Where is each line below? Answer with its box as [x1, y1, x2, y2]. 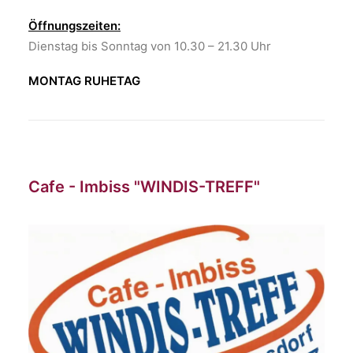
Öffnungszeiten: [28, 18, 121, 33]
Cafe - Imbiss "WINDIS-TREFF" [28, 177, 260, 196]
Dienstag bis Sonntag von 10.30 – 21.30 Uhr [28, 39, 271, 54]
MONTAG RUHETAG [28, 73, 140, 88]
